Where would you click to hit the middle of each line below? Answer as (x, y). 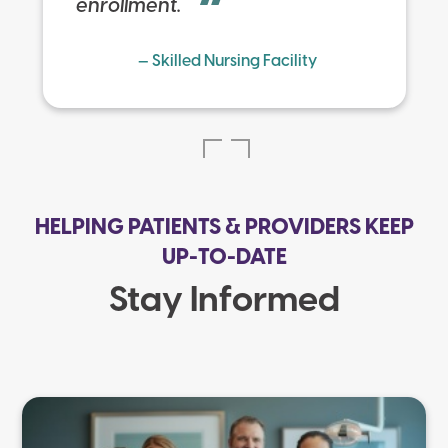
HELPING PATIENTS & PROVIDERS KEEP (224, 228)
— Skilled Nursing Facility (227, 62)
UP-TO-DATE (224, 258)
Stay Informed (224, 302)
